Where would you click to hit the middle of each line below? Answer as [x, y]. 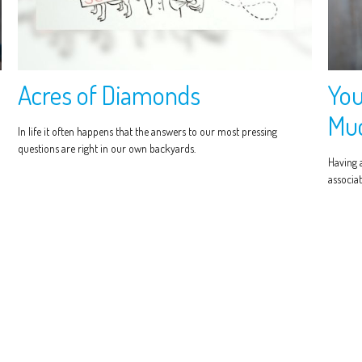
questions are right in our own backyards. [107, 148]
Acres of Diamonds [109, 95]
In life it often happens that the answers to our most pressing [148, 131]
